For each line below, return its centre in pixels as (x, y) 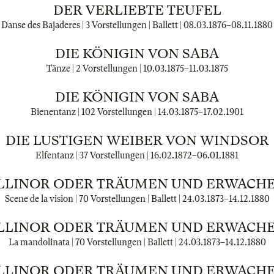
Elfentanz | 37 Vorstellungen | (93, 155)
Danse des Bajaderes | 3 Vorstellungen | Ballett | (92, 25)
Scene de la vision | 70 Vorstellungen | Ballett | (93, 199)
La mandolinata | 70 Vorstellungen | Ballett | (93, 242)
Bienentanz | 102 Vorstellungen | (94, 112)
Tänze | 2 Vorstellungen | (94, 68)
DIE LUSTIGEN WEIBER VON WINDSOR (137, 140)
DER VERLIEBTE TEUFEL (137, 10)
